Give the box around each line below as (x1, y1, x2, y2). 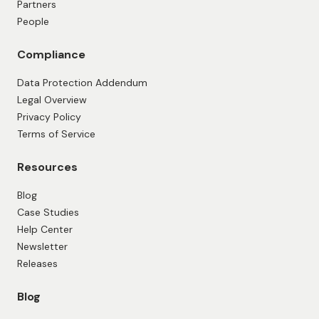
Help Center (17, 222, 73, 236)
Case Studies (17, 205, 79, 219)
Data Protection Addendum (17, 75, 147, 89)
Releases (17, 256, 58, 270)
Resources (17, 159, 78, 174)
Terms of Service (17, 127, 95, 140)
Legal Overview (17, 93, 87, 106)
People (17, 14, 49, 28)
